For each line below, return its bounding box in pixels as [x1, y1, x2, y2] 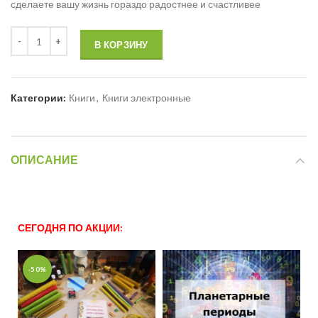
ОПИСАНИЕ [11, 152, 78, 169]
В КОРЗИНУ [94, 39, 148, 51]
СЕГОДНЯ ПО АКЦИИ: [18, 221, 123, 234]
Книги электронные [102, 92, 191, 104]
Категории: [11, 92, 68, 104]
